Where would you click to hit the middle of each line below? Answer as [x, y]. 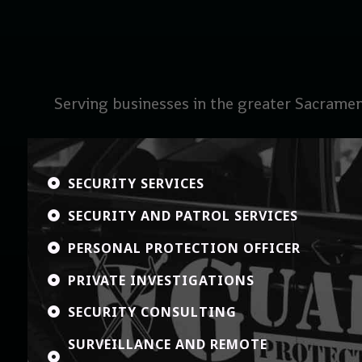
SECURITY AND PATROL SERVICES [183, 215]
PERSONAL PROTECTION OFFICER [184, 248]
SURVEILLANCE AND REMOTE [167, 345]
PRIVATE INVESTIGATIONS [161, 280]
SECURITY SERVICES [136, 184]
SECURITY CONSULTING [152, 312]
